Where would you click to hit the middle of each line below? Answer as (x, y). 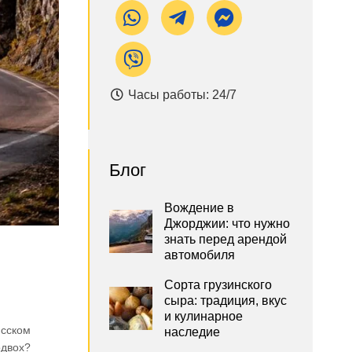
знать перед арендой (225, 239)
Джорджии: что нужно (227, 224)
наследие (192, 332)
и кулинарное (203, 316)
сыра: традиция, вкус (225, 301)
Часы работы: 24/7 (180, 95)
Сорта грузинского (218, 285)
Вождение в (199, 208)
